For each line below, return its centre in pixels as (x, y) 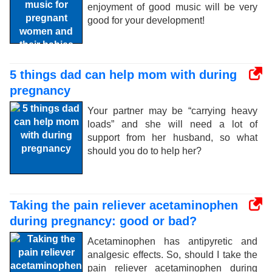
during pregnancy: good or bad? (103, 221)
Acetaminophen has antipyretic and (172, 241)
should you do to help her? (144, 151)
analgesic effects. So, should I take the (172, 255)
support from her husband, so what (172, 138)
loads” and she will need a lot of (172, 124)
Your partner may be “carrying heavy (172, 111)
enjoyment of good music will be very (172, 7)
